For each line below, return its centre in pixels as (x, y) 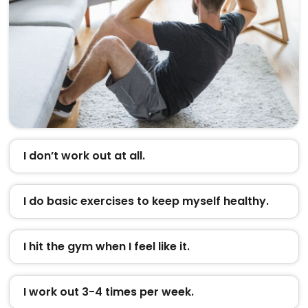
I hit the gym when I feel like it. (106, 246)
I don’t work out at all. (84, 155)
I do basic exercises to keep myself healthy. (146, 201)
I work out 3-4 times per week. (108, 291)
